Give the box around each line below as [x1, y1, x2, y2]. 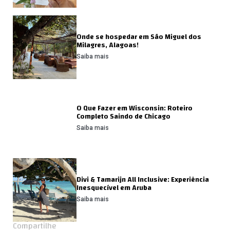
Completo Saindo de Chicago [76, 110, 170, 124]
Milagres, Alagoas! [76, 39, 139, 52]
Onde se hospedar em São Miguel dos [76, 30, 201, 44]
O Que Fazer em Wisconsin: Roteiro [76, 102, 193, 116]
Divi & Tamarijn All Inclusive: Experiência [76, 173, 209, 187]
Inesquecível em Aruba [76, 181, 151, 195]
